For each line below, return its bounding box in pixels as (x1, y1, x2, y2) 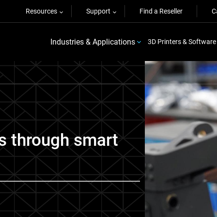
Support (86, 7, 110, 15)
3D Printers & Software (147, 38, 216, 46)
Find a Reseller (139, 7, 183, 15)
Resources (26, 7, 57, 15)
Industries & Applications (50, 37, 135, 46)
